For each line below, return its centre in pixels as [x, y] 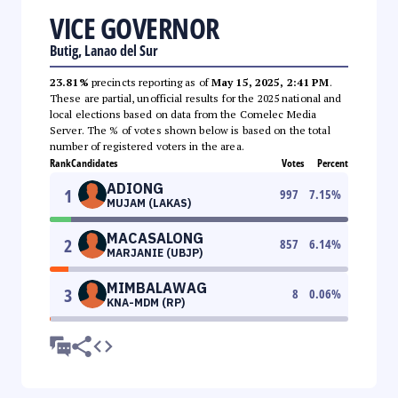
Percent [333, 163]
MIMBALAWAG [157, 287]
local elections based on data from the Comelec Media [183, 114]
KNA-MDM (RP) [146, 302]
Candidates [94, 163]
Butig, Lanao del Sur [104, 50]
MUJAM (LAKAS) [149, 203]
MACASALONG [155, 238]
